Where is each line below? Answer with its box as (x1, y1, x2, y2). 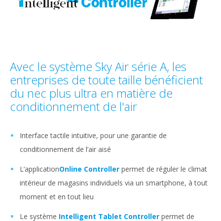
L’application (20, 164, 59, 174)
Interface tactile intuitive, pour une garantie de (20, 130, 167, 140)
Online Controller (59, 164, 119, 174)
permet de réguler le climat (119, 164, 207, 174)
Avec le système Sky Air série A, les (10, 58, 186, 74)
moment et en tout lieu (20, 191, 94, 201)
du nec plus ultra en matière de (10, 84, 173, 101)
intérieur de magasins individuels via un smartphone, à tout (20, 178, 208, 187)
